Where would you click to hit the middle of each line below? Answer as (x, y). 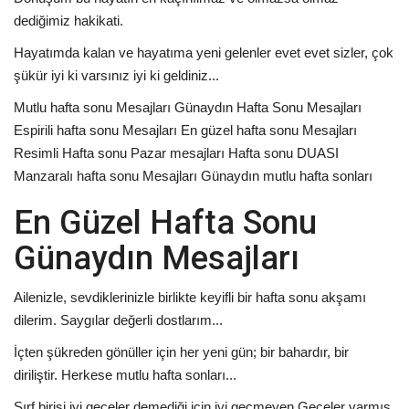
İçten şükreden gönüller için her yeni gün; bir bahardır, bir (181, 351)
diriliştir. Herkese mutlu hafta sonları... (125, 374)
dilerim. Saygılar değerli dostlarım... (118, 320)
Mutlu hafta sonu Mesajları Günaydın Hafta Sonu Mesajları (188, 107)
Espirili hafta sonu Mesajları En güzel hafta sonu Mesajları (185, 130)
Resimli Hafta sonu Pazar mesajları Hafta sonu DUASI (176, 152)
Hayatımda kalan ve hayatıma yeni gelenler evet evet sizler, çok (204, 52)
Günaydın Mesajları (157, 258)
